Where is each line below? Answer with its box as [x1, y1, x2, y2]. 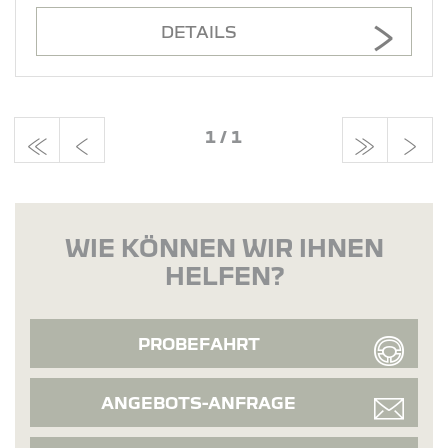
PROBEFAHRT [137, 333, 260, 353]
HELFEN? [164, 260, 284, 289]
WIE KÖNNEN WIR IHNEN [64, 232, 384, 261]
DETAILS [161, 21, 236, 41]
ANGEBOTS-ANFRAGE [101, 392, 296, 412]
